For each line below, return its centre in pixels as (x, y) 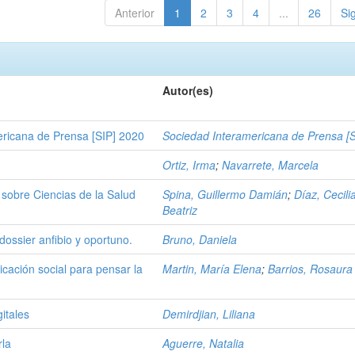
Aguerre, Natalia (204, 343)
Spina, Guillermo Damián (225, 194)
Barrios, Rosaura (311, 269)
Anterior (134, 13)
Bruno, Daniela (200, 239)
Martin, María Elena (212, 269)
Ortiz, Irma (189, 165)
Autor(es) (188, 90)
